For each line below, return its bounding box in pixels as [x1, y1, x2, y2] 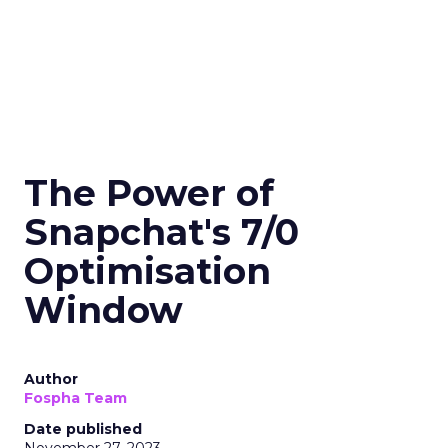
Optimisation [24, 249, 271, 293]
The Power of [24, 171, 274, 215]
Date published [24, 420, 142, 438]
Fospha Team [24, 389, 127, 407]
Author [24, 370, 78, 388]
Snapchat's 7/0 [24, 210, 299, 254]
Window [24, 288, 183, 332]
